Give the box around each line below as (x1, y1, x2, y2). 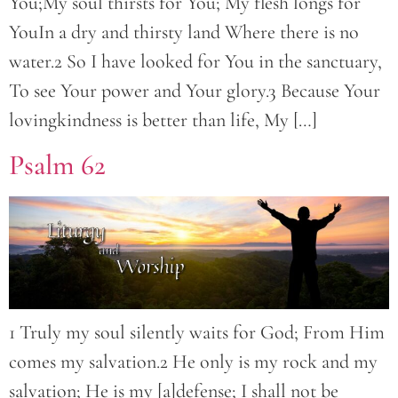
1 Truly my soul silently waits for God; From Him (9, 320, 385, 344)
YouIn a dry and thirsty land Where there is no (9, 20, 359, 44)
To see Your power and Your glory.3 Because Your (9, 79, 380, 103)
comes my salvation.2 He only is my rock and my (9, 349, 378, 373)
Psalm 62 (9, 147, 106, 182)
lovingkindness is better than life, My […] (9, 108, 317, 132)
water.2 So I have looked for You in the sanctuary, (9, 50, 382, 74)
